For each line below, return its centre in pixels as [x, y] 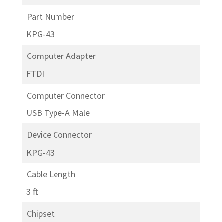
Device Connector [59, 135]
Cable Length [51, 174]
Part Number [50, 16]
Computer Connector [65, 95]
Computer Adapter [61, 56]
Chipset [40, 213]
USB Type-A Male [58, 113]
